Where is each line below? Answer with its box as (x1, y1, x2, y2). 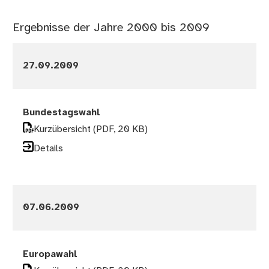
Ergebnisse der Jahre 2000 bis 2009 (13, 22, 210, 35)
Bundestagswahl (23, 107, 101, 118)
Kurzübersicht (34, 124, 94, 135)
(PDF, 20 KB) (93, 124, 148, 135)
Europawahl (23, 249, 78, 260)
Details (34, 144, 64, 154)
